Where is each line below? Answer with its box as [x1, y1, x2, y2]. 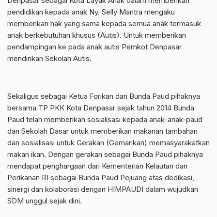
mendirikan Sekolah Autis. [7, 54, 92, 63]
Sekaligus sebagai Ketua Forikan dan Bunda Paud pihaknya [7, 92, 200, 101]
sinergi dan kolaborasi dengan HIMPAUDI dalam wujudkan [7, 185, 198, 194]
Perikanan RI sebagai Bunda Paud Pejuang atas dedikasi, [7, 173, 194, 182]
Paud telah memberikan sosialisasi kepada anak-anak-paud [7, 115, 202, 124]
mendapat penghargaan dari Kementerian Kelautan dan [7, 161, 187, 170]
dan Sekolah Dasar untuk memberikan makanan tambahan [7, 126, 198, 136]
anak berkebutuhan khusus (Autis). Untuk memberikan [7, 31, 186, 40]
